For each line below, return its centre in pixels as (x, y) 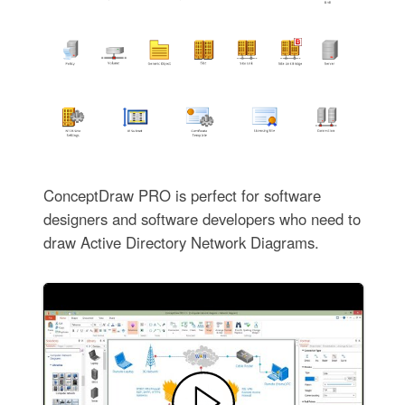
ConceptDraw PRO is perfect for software (182, 196)
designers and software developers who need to (202, 219)
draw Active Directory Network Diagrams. (181, 243)
